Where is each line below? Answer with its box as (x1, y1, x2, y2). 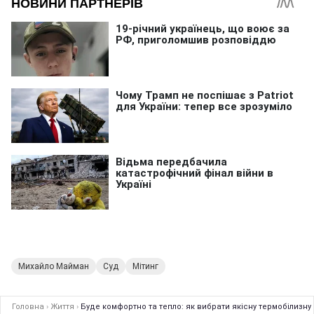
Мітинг (132, 261, 158, 271)
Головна (12, 301, 44, 311)
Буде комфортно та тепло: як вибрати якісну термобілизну (81, 301, 311, 311)
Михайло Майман (18, 261, 89, 271)
